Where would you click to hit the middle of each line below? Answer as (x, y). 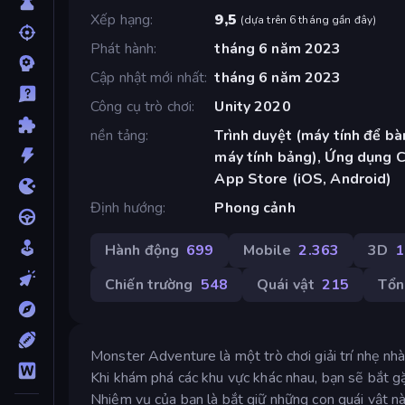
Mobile (267, 250)
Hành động (142, 250)
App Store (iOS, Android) (303, 179)
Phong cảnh (255, 207)
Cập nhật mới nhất (148, 77)
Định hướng (127, 207)
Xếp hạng (121, 19)
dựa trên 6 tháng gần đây (308, 19)
